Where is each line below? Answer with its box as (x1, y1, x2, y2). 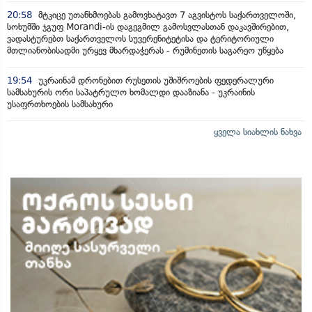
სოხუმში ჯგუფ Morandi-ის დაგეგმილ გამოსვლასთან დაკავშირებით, (7, 21, 289, 32)
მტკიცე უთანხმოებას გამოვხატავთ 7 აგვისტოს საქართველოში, (36, 9, 296, 20)
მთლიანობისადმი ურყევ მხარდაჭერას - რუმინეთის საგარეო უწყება (7, 45, 283, 56)
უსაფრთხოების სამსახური (7, 98, 113, 109)
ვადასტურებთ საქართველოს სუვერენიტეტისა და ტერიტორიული (7, 33, 274, 44)
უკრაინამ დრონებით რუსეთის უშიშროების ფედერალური (36, 75, 274, 86)
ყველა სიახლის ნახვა (214, 126, 302, 137)
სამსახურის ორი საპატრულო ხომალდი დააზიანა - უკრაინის (7, 86, 255, 97)
